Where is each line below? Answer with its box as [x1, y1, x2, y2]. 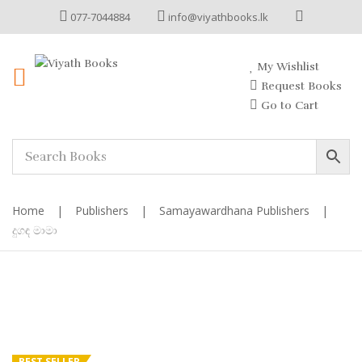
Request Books [258, 79, 342, 93]
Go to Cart [258, 99, 318, 112]
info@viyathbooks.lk [165, 10, 268, 24]
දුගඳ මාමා [12, 222, 57, 238]
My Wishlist [254, 60, 319, 74]
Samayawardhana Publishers [159, 203, 309, 218]
